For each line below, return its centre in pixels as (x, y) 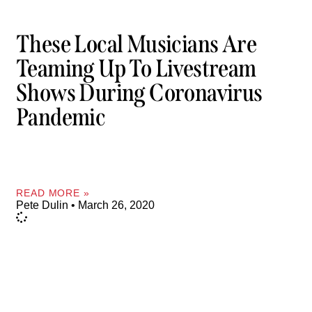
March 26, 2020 (115, 205)
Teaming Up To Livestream (136, 69)
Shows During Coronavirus (139, 93)
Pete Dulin (44, 205)
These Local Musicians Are (136, 44)
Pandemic (61, 117)
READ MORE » (53, 193)
